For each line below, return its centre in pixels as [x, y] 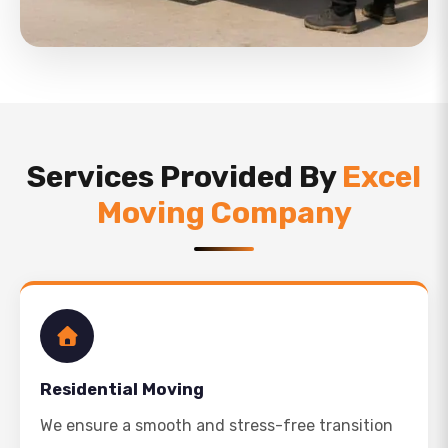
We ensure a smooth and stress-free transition [216, 425]
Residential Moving [122, 389]
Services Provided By [184, 177]
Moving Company [224, 213]
